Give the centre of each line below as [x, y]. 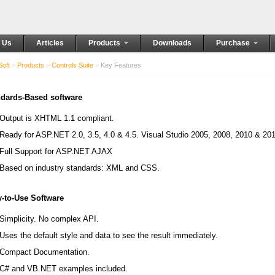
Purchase [233, 43]
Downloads [172, 43]
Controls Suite [72, 65]
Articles [50, 43]
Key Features [120, 65]
